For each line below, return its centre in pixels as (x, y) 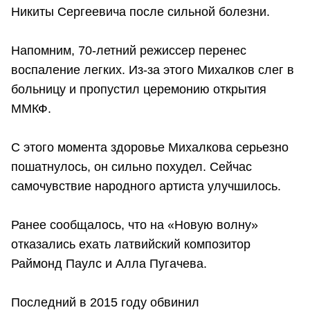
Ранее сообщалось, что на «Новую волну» (135, 225)
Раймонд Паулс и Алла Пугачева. (109, 263)
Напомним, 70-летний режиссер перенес (129, 50)
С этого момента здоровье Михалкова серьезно (150, 147)
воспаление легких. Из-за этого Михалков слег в (153, 70)
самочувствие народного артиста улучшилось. (146, 186)
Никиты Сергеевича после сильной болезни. (140, 11)
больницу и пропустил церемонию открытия (139, 89)
